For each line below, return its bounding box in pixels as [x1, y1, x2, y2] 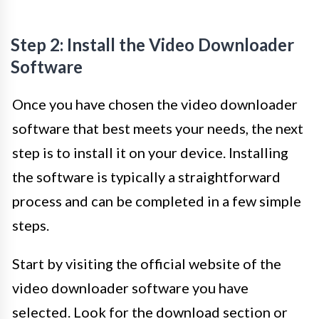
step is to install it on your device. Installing [12, 144, 288, 162]
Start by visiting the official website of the [12, 255, 281, 273]
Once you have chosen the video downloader [12, 95, 298, 113]
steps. [12, 216, 49, 234]
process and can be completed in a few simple [12, 192, 301, 210]
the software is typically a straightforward [12, 168, 281, 186]
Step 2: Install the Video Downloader [11, 34, 294, 56]
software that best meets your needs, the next [12, 120, 303, 137]
